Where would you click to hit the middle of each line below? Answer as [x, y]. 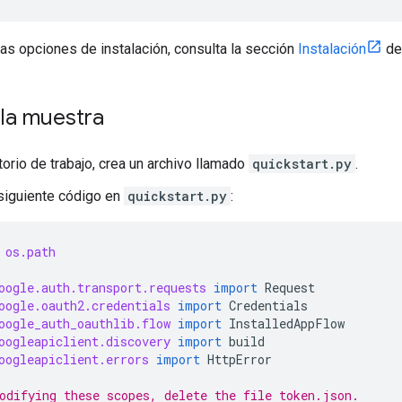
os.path [31, 251]
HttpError [240, 359]
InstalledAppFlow [287, 323]
